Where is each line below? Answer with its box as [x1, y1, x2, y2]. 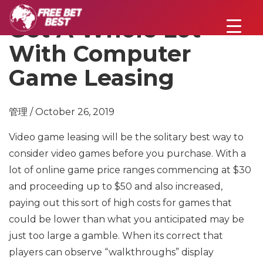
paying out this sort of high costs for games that [9, 197, 232, 208]
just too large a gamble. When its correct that [9, 230, 223, 241]
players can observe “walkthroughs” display [9, 247, 214, 258]
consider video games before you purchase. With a [9, 148, 246, 159]
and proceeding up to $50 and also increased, [9, 181, 222, 192]
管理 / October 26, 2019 [9, 106, 114, 117]
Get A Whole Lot [9, 16, 201, 43]
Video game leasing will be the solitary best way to [9, 131, 244, 143]
